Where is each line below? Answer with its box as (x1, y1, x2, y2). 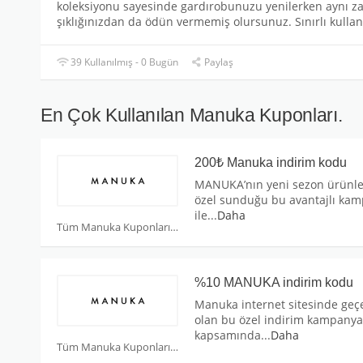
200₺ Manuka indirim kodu (194, 156, 347, 170)
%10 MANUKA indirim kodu (194, 275, 353, 290)
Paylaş (202, 55, 234, 70)
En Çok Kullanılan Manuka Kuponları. (41, 105, 343, 126)
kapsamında (194, 327, 261, 344)
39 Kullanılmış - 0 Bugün (68, 55, 179, 70)
